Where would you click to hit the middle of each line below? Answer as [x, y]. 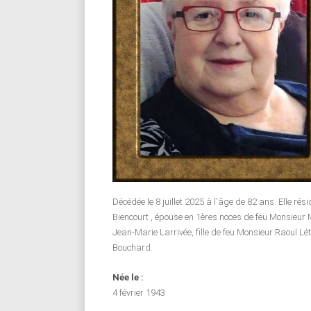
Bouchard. [133, 247]
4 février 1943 [139, 293]
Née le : [128, 277]
